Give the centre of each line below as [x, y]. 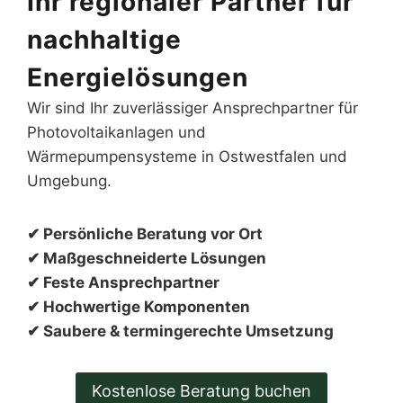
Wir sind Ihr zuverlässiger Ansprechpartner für [193, 107]
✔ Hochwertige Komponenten [139, 306]
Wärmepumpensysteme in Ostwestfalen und [187, 156]
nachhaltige [104, 39]
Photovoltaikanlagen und [116, 132]
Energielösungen [138, 77]
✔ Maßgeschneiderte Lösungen [147, 258]
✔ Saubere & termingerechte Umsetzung [180, 331]
